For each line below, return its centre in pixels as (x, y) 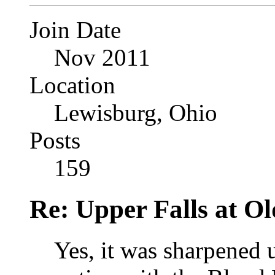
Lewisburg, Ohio (136, 113)
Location (72, 85)
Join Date (75, 30)
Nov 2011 (102, 58)
